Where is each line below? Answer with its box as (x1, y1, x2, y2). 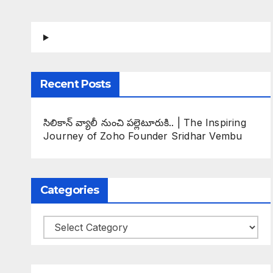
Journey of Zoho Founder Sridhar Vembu (43, 130, 243, 142)
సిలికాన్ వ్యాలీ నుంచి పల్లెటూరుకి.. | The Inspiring (43, 116, 246, 129)
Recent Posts (40, 77, 111, 91)
